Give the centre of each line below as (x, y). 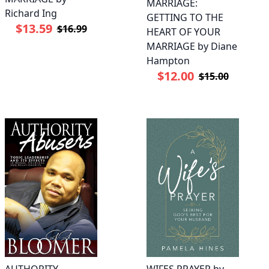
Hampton (168, 61)
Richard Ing (31, 14)
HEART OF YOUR (183, 32)
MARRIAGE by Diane (192, 47)
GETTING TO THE (185, 18)
